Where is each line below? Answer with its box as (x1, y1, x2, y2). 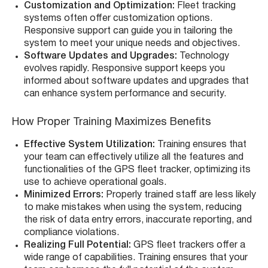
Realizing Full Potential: (24, 241, 131, 250)
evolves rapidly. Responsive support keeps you (24, 65, 225, 74)
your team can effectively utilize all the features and (24, 153, 243, 162)
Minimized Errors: (24, 191, 106, 200)
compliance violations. (24, 229, 119, 237)
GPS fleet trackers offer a (131, 241, 245, 250)
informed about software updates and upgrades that (24, 77, 249, 86)
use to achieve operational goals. (24, 178, 166, 187)
